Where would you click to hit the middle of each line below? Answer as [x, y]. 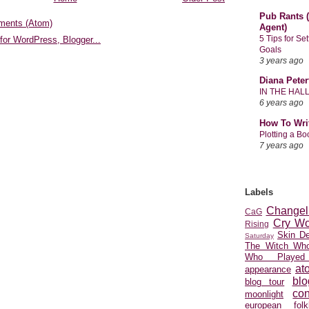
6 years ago [281, 103]
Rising [257, 224]
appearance [268, 270]
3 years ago [281, 60]
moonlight [264, 295]
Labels [259, 192]
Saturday [259, 236]
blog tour [265, 282]
